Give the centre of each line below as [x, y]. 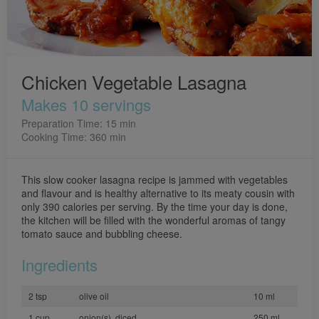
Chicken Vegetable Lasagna [134, 82]
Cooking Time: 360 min [74, 137]
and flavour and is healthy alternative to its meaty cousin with [158, 193]
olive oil [94, 296]
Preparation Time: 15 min [79, 123]
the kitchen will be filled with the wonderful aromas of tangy [153, 220]
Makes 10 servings [86, 104]
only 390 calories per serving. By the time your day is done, [155, 206]
